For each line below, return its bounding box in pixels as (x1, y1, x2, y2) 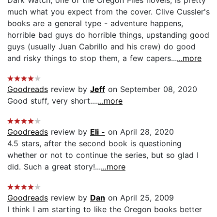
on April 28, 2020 (105, 126, 174, 137)
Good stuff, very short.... (7, 95, 98, 106)
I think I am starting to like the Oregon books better (7, 204, 202, 214)
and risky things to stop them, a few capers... (7, 53, 177, 63)
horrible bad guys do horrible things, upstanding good (7, 30, 209, 40)
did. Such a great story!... (7, 161, 101, 171)
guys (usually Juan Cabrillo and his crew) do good (7, 41, 196, 51)
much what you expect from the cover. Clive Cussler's (7, 6, 210, 16)
